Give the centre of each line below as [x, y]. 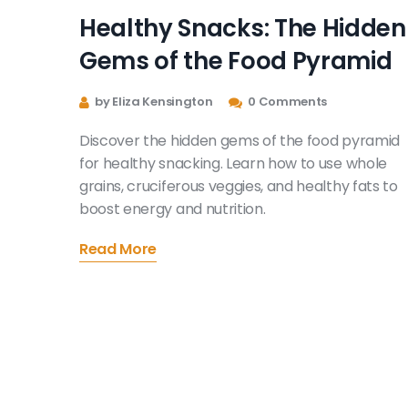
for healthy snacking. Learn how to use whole [233, 163]
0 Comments [286, 101]
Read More [118, 250]
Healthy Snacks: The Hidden [243, 28]
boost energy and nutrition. [173, 209]
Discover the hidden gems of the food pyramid [240, 140]
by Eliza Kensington [153, 101]
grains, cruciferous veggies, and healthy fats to [239, 186]
